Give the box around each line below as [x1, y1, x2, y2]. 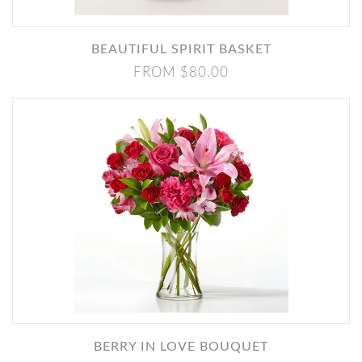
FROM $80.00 [133, 65, 229, 79]
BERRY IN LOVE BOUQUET [103, 340, 268, 353]
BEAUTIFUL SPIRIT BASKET [99, 43, 271, 56]
